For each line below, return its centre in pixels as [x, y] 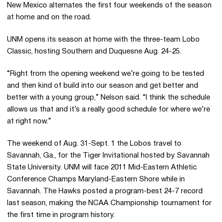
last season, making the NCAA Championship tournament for [109, 203]
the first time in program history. [61, 215]
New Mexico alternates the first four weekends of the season [109, 5]
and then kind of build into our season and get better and [103, 86]
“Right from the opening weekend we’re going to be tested [106, 74]
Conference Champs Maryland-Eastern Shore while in [96, 179]
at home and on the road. [49, 17]
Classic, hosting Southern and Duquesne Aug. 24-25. [94, 52]
